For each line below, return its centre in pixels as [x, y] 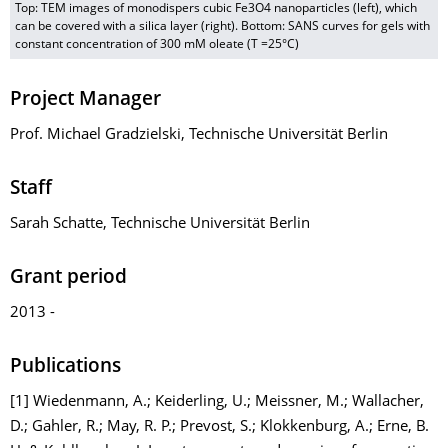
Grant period [68, 278]
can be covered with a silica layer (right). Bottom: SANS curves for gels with [222, 26]
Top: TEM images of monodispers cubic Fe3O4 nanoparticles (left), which [216, 8]
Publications [65, 367]
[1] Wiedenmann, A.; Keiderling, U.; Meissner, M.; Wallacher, [217, 402]
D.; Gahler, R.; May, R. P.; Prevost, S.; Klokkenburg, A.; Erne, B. [219, 427]
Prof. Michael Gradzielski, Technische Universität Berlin [199, 135]
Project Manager [85, 100]
